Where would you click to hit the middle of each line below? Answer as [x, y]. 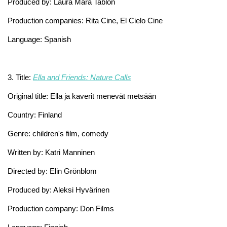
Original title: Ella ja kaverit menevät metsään [82, 96]
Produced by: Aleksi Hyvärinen [59, 190]
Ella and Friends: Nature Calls [82, 77]
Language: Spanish [39, 39]
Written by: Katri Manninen [51, 152]
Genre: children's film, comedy [58, 133]
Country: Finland [35, 115]
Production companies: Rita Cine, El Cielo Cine [85, 20]
